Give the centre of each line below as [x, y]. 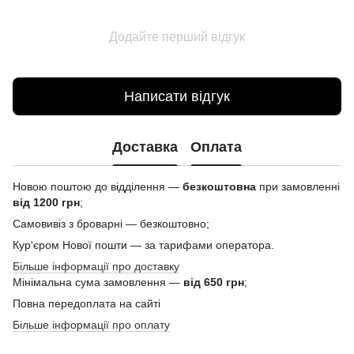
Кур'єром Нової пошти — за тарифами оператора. [143, 245]
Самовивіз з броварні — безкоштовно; [111, 224]
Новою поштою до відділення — [98, 186]
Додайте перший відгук [177, 37]
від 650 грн [214, 282]
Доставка [145, 147]
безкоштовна [219, 186]
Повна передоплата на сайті [87, 303]
